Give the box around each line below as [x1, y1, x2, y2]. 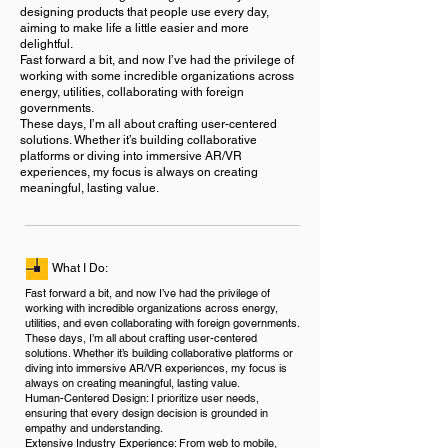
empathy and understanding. [25, 421, 163, 435]
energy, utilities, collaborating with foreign [20, 85, 244, 99]
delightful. [20, 37, 73, 51]
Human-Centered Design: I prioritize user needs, [25, 391, 259, 405]
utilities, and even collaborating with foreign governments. [25, 316, 300, 330]
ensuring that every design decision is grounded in [25, 406, 268, 420]
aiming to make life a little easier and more [20, 21, 249, 35]
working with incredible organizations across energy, [25, 301, 278, 315]
